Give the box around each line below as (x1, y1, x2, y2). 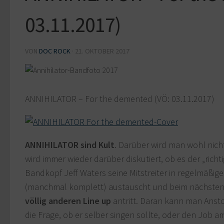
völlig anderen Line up (25, 195, 111, 207)
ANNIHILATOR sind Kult (25, 139, 114, 151)
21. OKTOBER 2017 (75, 46, 129, 56)
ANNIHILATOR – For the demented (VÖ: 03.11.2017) (25, 93, 214, 105)
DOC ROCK (39, 46, 70, 56)
